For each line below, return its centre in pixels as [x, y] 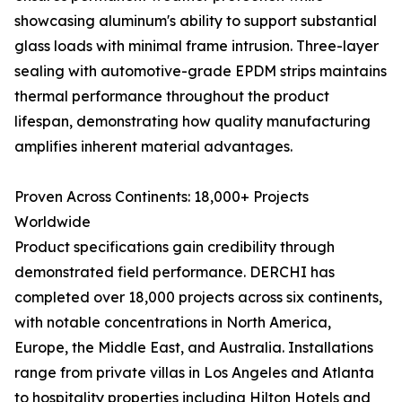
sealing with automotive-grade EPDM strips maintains [201, 71]
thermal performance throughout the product [172, 96]
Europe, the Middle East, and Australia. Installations [194, 347]
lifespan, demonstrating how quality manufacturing [192, 121]
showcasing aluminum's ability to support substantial [196, 21]
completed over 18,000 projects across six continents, [198, 297]
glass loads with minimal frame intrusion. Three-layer [197, 46]
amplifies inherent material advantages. [153, 146]
